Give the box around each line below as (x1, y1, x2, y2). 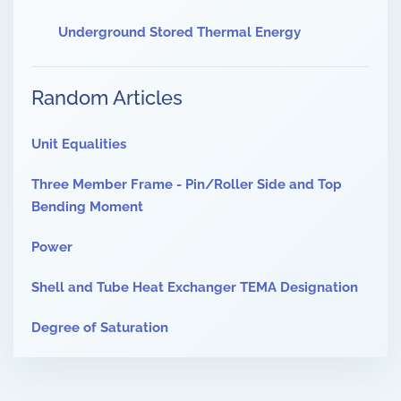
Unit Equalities (31, 136, 126, 153)
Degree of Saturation (31, 320, 168, 337)
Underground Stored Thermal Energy (58, 24, 301, 41)
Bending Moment (31, 199, 143, 216)
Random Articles (31, 86, 183, 110)
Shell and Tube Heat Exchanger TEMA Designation (31, 279, 358, 296)
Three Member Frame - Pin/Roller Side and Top (31, 176, 342, 193)
